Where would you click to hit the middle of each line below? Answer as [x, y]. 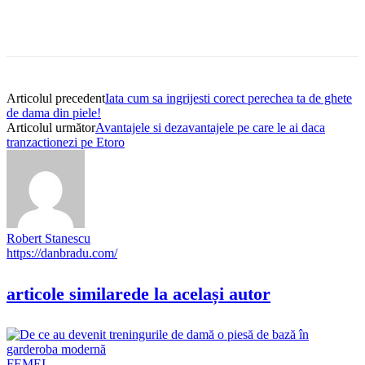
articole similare [69, 294]
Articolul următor [51, 127]
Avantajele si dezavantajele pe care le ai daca [210, 127]
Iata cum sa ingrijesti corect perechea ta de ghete [229, 98]
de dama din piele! [54, 112]
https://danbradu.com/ [62, 253]
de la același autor [201, 294]
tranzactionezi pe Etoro [66, 142]
